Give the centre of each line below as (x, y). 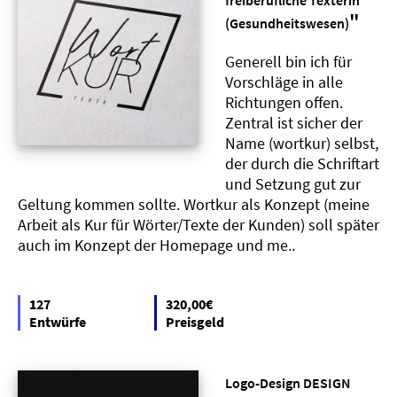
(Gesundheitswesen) (287, 23)
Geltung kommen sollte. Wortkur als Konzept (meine (194, 204)
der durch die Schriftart (302, 163)
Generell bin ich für (288, 61)
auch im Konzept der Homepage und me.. (156, 245)
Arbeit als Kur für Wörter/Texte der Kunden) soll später (198, 224)
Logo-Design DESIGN (288, 382)
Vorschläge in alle (284, 82)
